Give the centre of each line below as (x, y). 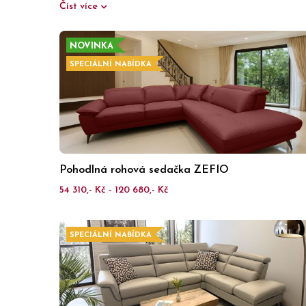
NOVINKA (92, 46)
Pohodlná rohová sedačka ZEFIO (144, 170)
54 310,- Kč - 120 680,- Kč (114, 190)
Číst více (80, 6)
